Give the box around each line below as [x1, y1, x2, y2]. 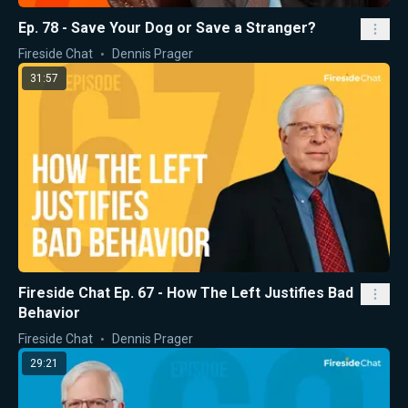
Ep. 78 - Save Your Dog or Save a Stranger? [18, 19, 316, 37]
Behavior [18, 303, 80, 321]
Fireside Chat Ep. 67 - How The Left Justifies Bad [18, 283, 353, 301]
